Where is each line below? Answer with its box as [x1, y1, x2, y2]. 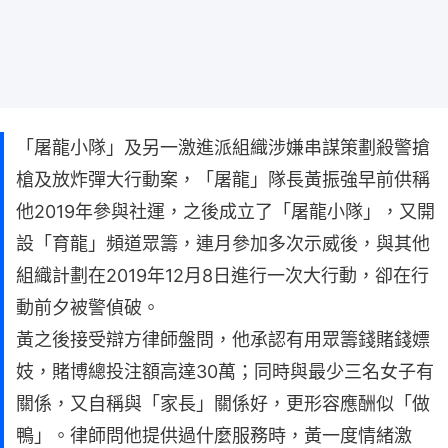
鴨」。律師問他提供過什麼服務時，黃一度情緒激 [16, 425, 412, 446]
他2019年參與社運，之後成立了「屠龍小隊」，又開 [16, 201, 435, 222]
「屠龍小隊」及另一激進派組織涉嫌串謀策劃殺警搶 [16, 137, 430, 158]
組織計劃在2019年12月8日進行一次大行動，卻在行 [16, 265, 429, 286]
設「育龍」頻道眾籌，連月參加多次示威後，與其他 [16, 233, 430, 254]
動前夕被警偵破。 [16, 297, 160, 318]
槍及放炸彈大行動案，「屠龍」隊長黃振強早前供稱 [16, 169, 430, 190]
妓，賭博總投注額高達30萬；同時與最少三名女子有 [16, 361, 434, 382]
